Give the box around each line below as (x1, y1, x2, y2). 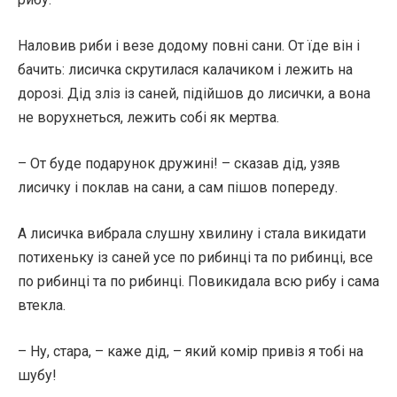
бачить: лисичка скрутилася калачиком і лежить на (18, 61, 353, 78)
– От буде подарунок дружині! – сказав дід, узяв (18, 155, 340, 172)
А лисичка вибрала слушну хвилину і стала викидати (18, 225, 366, 242)
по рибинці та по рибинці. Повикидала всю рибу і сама (18, 273, 379, 290)
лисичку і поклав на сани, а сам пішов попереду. (18, 179, 338, 196)
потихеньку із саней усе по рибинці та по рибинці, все (18, 249, 373, 266)
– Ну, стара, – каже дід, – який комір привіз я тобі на (18, 343, 363, 360)
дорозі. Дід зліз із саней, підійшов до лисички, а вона (18, 85, 370, 102)
